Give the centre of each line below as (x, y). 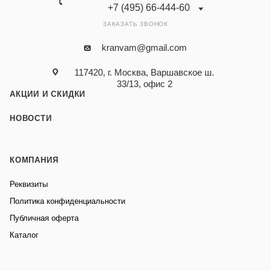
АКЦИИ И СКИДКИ (48, 94)
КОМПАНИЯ (34, 160)
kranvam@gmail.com (144, 47)
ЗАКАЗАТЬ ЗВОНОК (135, 24)
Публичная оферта (44, 218)
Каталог (24, 235)
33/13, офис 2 (144, 84)
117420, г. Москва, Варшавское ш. (144, 72)
